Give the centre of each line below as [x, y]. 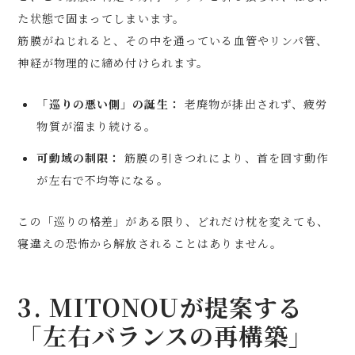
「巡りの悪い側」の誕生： [109, 104]
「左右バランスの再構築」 [165, 335]
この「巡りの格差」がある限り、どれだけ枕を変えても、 [174, 221]
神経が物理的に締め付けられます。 [113, 63]
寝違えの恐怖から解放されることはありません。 [150, 243]
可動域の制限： [79, 158]
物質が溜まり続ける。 [97, 126]
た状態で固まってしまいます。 [101, 18]
